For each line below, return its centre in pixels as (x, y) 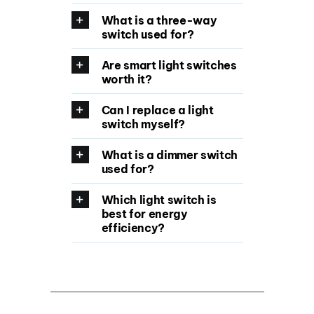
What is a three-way (159, 20)
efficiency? (133, 227)
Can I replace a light (157, 110)
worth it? (127, 79)
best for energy (144, 213)
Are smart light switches (169, 65)
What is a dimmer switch (169, 155)
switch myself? (143, 124)
